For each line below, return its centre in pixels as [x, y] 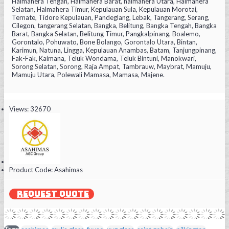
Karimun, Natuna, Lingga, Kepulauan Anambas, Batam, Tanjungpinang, [114, 50]
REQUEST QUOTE [53, 194]
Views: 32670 [30, 109]
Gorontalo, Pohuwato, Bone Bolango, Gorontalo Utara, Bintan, [105, 42]
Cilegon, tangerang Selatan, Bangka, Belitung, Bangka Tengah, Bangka [114, 25]
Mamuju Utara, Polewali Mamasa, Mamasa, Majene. [88, 74]
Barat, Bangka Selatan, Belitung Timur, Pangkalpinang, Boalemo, [106, 33]
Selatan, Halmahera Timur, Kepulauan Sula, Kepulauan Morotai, [105, 9]
